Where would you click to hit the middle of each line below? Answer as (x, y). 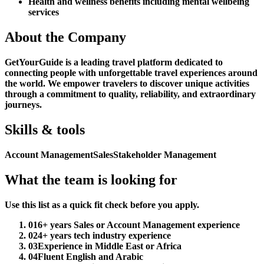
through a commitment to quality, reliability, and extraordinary (130, 94)
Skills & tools (45, 130)
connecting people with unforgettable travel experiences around (131, 73)
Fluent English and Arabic (90, 256)
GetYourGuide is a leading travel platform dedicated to (114, 62)
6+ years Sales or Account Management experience (139, 225)
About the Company (65, 37)
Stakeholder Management (165, 154)
